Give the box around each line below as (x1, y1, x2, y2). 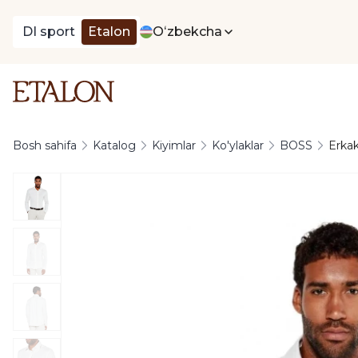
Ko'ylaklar (212, 138, 264, 153)
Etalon (88, 24, 130, 39)
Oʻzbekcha (153, 24, 222, 39)
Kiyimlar (152, 138, 196, 153)
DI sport (22, 24, 75, 39)
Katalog (93, 138, 136, 153)
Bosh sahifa (13, 138, 77, 153)
